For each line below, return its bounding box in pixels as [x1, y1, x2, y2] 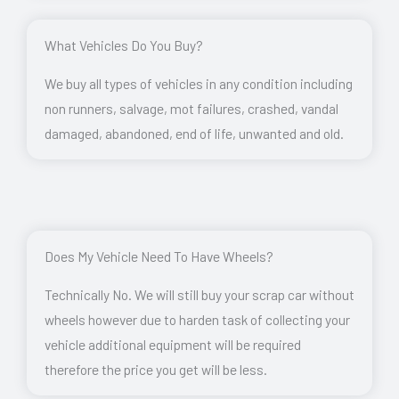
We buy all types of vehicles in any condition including [45, 75, 353, 93]
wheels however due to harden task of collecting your [45, 310, 350, 328]
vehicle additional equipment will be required [45, 335, 301, 353]
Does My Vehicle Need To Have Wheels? [45, 247, 273, 265]
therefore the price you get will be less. [45, 360, 267, 378]
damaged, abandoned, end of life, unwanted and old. [45, 125, 344, 142]
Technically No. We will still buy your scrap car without [45, 285, 354, 303]
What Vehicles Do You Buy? [45, 37, 203, 54]
